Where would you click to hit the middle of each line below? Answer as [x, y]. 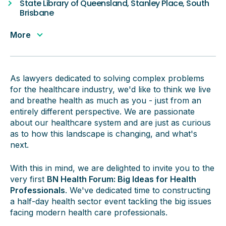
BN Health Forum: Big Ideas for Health [122, 179]
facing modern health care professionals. [89, 212]
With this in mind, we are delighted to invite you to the [112, 168]
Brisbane [37, 13]
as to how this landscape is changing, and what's [104, 134]
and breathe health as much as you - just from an [106, 100]
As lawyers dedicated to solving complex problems [107, 78]
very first [29, 179]
